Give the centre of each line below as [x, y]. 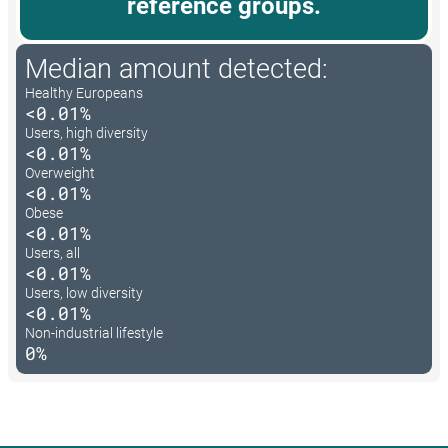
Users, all [52, 253]
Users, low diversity [84, 293]
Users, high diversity [86, 133]
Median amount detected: [176, 69]
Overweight [60, 173]
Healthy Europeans [84, 93]
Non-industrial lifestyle [94, 333]
